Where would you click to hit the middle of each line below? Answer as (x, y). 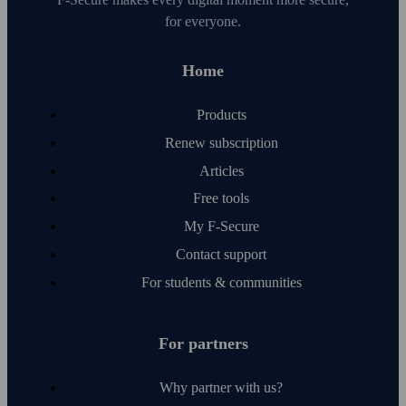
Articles (221, 170)
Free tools (221, 198)
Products (221, 115)
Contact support (221, 255)
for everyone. (203, 22)
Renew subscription (221, 142)
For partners (203, 343)
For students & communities (221, 282)
